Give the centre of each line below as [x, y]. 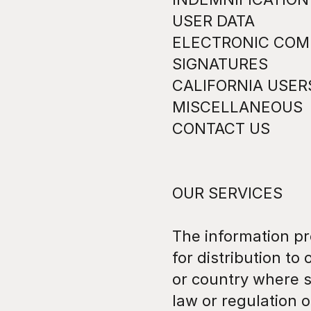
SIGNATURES [220, 64]
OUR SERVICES [227, 193]
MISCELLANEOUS [237, 107]
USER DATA [213, 21]
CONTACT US [221, 128]
